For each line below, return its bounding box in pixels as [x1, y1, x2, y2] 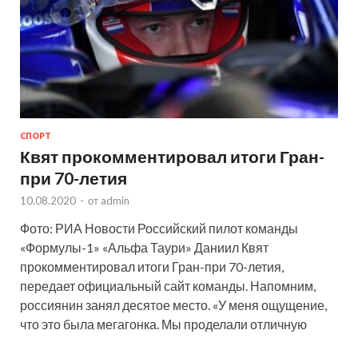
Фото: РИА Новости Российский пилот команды [20, 221, 298, 237]
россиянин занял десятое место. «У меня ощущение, [20, 297, 327, 313]
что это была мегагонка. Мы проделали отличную [20, 316, 307, 332]
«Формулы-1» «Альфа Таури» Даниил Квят [20, 240, 268, 256]
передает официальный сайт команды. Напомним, [20, 278, 316, 294]
